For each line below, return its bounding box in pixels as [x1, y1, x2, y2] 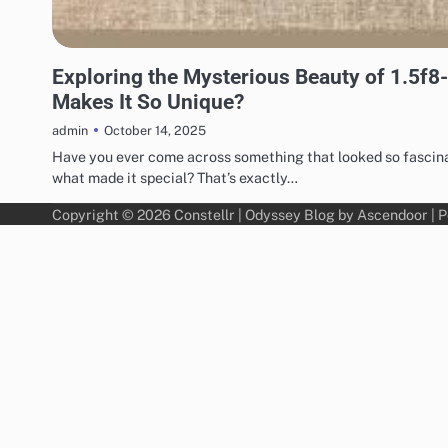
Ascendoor [357, 206, 428, 224]
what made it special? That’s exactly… [52, 169, 298, 187]
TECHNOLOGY [60, 51, 128, 63]
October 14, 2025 [104, 122, 206, 138]
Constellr [174, 206, 235, 224]
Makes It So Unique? [52, 89, 244, 115]
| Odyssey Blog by [235, 206, 357, 224]
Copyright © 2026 [52, 206, 174, 224]
